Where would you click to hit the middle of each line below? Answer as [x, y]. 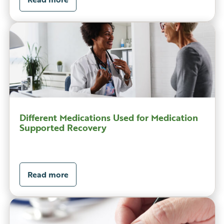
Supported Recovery [63, 128]
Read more [48, 175]
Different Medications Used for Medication [108, 118]
